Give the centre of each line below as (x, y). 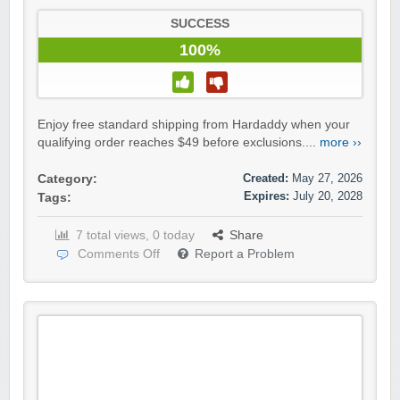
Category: (67, 179)
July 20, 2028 (328, 196)
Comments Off (119, 254)
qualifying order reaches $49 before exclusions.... (179, 143)
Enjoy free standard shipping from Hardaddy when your (194, 125)
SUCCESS (200, 24)
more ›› (341, 143)
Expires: (267, 196)
